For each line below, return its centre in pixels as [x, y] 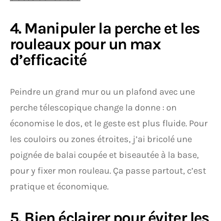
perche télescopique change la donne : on [93, 108]
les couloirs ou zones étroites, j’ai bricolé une [101, 139]
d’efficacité [48, 60]
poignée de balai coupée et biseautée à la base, [104, 155]
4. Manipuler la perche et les [105, 28]
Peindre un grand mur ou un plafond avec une [102, 92]
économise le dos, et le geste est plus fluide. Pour [109, 123]
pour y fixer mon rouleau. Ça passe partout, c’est [108, 171]
